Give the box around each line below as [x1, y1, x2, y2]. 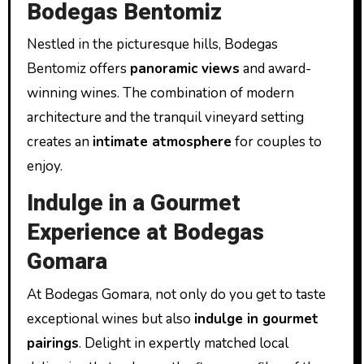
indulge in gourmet [193, 309, 318, 328]
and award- [239, 59, 311, 78]
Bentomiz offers [26, 59, 130, 78]
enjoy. [26, 157, 63, 175]
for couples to [231, 132, 322, 151]
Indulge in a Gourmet [26, 187, 240, 220]
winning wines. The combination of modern [26, 84, 294, 102]
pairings [26, 333, 79, 353]
